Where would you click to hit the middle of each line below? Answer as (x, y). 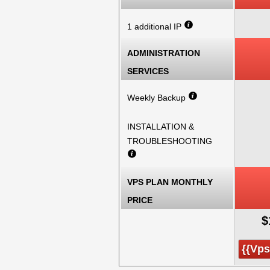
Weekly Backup (158, 98)
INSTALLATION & (161, 127)
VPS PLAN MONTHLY (170, 182)
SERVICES (148, 71)
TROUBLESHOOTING (170, 141)
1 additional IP (155, 27)
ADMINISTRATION (164, 53)
